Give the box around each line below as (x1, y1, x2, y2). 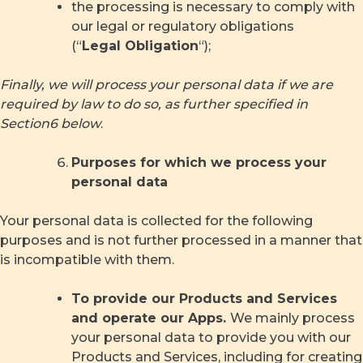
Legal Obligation (82, 38, 199, 54)
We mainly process (230, 310, 355, 327)
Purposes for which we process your (71, 155, 327, 171)
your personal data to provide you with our (71, 330, 351, 346)
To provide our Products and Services (71, 291, 337, 307)
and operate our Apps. (71, 310, 230, 327)
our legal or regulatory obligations (71, 19, 294, 35)
